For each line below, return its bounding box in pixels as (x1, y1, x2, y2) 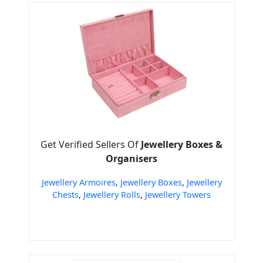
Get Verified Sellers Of (41, 138, 141, 151)
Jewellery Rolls (83, 189, 140, 201)
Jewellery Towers (145, 189, 211, 201)
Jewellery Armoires (41, 177, 116, 188)
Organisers (106, 152, 157, 166)
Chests (52, 189, 79, 201)
